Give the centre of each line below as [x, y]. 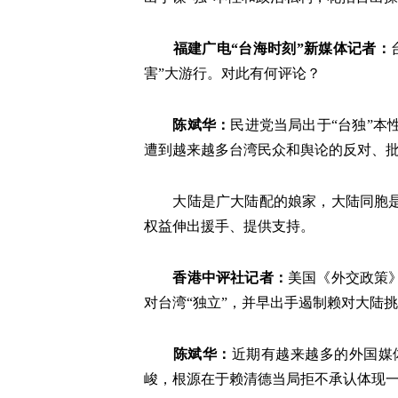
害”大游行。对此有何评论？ [232, 73]
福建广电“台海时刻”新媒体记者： [282, 48]
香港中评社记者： [230, 278]
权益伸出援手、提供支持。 [229, 226]
